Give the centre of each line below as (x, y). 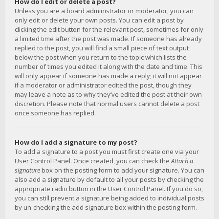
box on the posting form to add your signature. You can (122, 170)
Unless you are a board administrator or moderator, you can (104, 11)
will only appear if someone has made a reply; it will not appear (108, 76)
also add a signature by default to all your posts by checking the (109, 179)
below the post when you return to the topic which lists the (101, 57)
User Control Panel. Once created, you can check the (93, 161)
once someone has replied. (55, 113)
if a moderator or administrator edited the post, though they (103, 85)
